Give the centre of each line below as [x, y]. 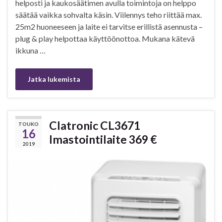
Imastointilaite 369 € [103, 139]
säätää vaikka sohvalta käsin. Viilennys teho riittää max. [109, 14]
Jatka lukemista [54, 79]
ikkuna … [30, 50]
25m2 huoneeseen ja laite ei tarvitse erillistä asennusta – [109, 26]
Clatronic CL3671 [95, 125]
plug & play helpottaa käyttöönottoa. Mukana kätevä [105, 38]
